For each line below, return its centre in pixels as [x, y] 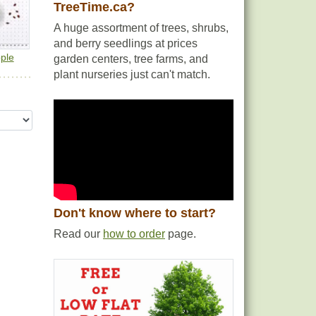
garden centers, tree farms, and [131, 59]
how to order [134, 234]
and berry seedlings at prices [126, 43]
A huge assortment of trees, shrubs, [141, 28]
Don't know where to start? [135, 213]
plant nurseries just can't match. [132, 74]
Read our [78, 234]
